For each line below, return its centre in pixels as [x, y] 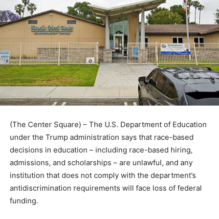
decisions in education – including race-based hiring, [101, 150]
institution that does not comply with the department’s [103, 175]
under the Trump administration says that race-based [102, 137]
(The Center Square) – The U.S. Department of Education [108, 124]
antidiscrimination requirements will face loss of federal [106, 188]
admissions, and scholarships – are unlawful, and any [101, 162]
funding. [24, 200]
